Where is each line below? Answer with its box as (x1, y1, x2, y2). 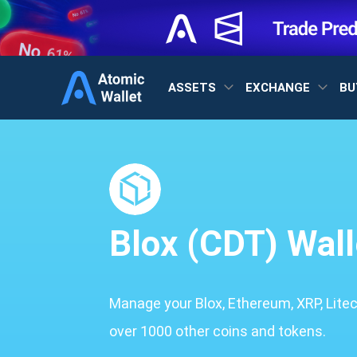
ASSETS (168, 80, 219, 95)
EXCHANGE (245, 80, 313, 95)
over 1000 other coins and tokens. (109, 323, 326, 339)
